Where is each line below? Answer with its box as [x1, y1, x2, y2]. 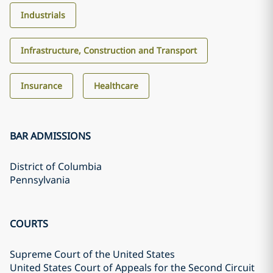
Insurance [21, 80, 62, 91]
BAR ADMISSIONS [10, 129, 91, 143]
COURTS [10, 217, 48, 230]
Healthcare [94, 80, 138, 91]
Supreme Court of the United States [10, 247, 175, 261]
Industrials [21, 9, 65, 21]
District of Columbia [10, 160, 102, 173]
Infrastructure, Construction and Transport [21, 44, 197, 56]
